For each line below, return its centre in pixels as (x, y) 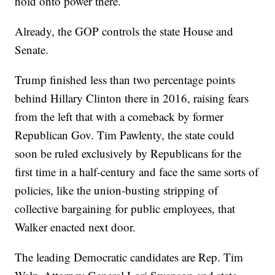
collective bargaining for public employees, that (125, 209)
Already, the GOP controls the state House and (124, 31)
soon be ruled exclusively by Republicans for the (128, 153)
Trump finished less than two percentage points (125, 80)
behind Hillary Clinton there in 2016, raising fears (132, 98)
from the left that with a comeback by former (119, 117)
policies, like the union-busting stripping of (117, 190)
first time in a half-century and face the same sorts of (137, 172)
